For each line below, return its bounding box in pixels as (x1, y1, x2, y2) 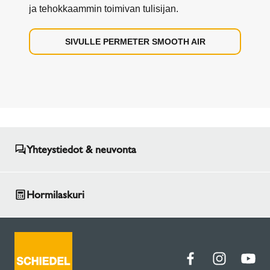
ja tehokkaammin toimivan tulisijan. (29, 3, 178, 14)
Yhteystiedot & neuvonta (27, 142, 136, 156)
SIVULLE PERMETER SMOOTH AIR (64, 36, 206, 46)
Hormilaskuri (27, 187, 84, 201)
